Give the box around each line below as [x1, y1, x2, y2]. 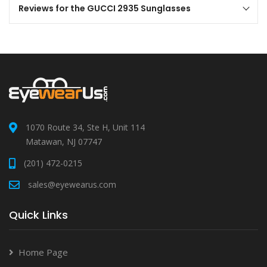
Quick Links [9, 207, 68, 222]
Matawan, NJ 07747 [26, 135, 102, 147]
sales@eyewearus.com [28, 178, 116, 190]
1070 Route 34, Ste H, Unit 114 [26, 121, 145, 133]
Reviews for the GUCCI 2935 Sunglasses [18, 2, 191, 14]
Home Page [18, 246, 68, 258]
